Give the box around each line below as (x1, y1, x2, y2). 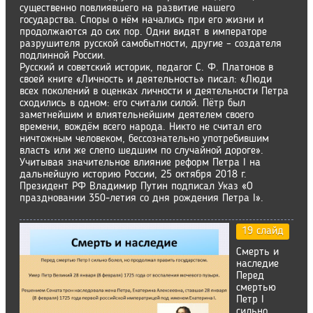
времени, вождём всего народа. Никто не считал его (20, 122, 261, 133)
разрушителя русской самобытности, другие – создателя (20, 38, 282, 50)
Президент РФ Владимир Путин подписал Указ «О (20, 181, 253, 192)
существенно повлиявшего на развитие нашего (20, 3, 235, 14)
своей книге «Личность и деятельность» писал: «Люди (20, 74, 272, 85)
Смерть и (236, 247, 279, 258)
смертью (236, 282, 276, 293)
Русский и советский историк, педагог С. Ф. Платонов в (20, 62, 273, 73)
